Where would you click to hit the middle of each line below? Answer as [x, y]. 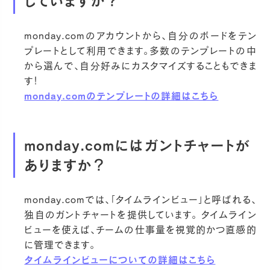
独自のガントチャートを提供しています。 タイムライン [140, 215]
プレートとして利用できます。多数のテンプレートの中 [140, 50]
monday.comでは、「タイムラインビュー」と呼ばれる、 [140, 200]
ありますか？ [66, 165]
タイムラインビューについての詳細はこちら [120, 260]
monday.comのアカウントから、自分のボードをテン [140, 35]
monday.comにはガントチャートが [137, 145]
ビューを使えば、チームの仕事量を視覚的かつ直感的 [140, 230]
